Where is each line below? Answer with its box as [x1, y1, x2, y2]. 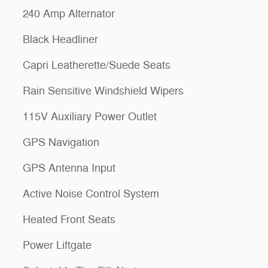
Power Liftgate [23, 239, 92, 252]
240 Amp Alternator [23, 7, 115, 21]
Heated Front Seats [23, 213, 115, 227]
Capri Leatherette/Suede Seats [23, 59, 170, 72]
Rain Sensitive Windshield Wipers [23, 84, 184, 98]
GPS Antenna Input [23, 162, 115, 175]
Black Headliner [23, 33, 98, 47]
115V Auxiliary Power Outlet [23, 110, 157, 124]
